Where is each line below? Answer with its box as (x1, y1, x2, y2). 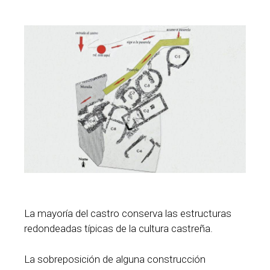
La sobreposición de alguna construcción (24, 253, 206, 265)
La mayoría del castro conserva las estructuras (24, 207, 231, 220)
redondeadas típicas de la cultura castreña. (24, 222, 213, 235)
